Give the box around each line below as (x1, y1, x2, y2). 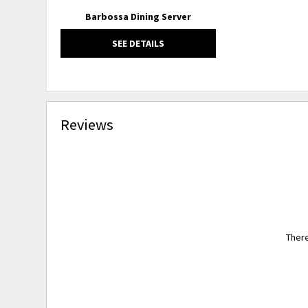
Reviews (60, 114, 114, 134)
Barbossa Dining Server (85, 10, 191, 23)
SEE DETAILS (111, 36, 164, 49)
